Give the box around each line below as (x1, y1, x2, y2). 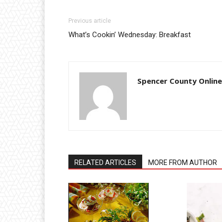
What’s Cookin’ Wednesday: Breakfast (68, 30, 191, 40)
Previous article (68, 17, 111, 25)
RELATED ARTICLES (74, 159, 136, 167)
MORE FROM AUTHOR (148, 159, 217, 167)
